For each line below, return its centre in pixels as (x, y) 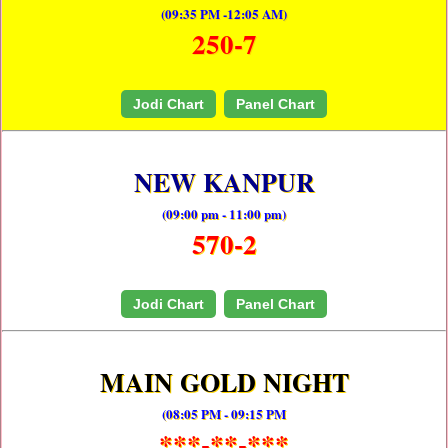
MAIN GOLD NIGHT (224, 382)
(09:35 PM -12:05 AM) (224, 14)
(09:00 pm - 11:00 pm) (224, 214)
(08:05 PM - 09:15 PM (224, 414)
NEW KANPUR (224, 182)
